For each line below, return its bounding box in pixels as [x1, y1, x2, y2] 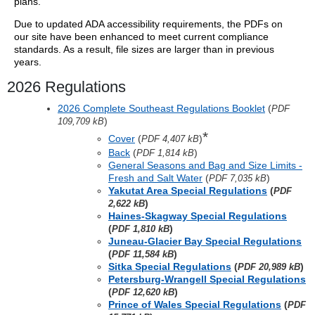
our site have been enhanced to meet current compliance [14, 31, 269, 42]
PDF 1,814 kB [136, 148, 194, 158]
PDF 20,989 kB [238, 262, 300, 272]
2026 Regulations [7, 78, 126, 96]
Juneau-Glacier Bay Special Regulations [108, 236, 302, 247]
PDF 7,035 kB [209, 173, 266, 184]
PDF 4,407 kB [141, 134, 199, 144]
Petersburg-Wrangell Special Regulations [108, 274, 306, 285]
